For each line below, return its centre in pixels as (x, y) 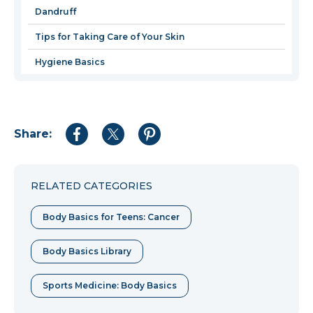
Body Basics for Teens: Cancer (111, 217)
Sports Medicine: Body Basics (110, 286)
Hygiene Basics (70, 62)
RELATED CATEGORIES (92, 186)
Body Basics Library (87, 252)
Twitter (129, 167)
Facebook (100, 167)
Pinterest (170, 167)
